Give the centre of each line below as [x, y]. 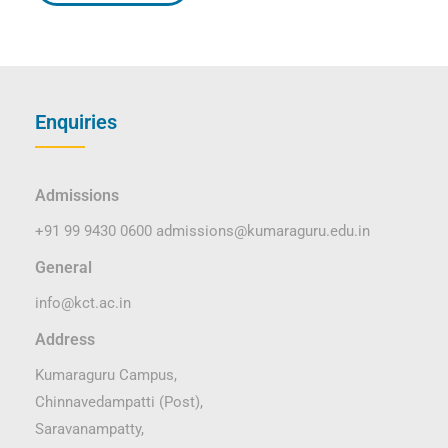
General [63, 267]
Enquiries [76, 122]
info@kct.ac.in [83, 303]
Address [65, 339]
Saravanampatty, [89, 429]
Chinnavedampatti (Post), [119, 402]
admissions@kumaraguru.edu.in [263, 231]
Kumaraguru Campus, [106, 375]
